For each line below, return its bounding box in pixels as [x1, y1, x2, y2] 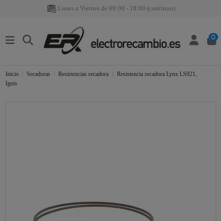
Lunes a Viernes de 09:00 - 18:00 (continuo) [56, 4, 175, 12]
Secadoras [26, 71, 50, 78]
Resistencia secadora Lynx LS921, [116, 71, 197, 78]
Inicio [5, 71, 19, 78]
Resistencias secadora [58, 71, 109, 78]
